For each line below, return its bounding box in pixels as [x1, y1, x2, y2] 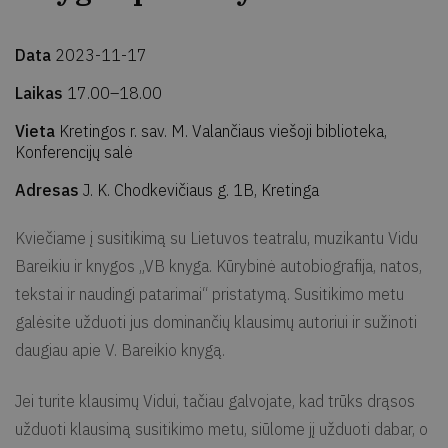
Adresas [15, 179, 83, 200]
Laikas [15, 82, 67, 103]
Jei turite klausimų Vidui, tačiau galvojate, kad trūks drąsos [15, 390, 415, 411]
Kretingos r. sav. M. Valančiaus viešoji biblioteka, [59, 120, 387, 141]
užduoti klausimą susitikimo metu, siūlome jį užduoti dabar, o [15, 418, 428, 439]
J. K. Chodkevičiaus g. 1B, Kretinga [83, 179, 319, 200]
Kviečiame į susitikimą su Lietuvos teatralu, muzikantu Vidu [15, 227, 418, 248]
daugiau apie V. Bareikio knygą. [15, 339, 225, 360]
